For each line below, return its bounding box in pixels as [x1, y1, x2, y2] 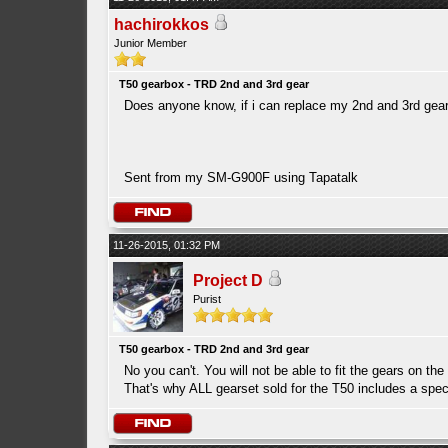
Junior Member [113, 37, 187, 49]
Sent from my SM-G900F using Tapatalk [123, 170, 358, 185]
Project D [192, 272, 263, 289]
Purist [192, 293, 221, 305]
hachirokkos [113, 16, 209, 33]
